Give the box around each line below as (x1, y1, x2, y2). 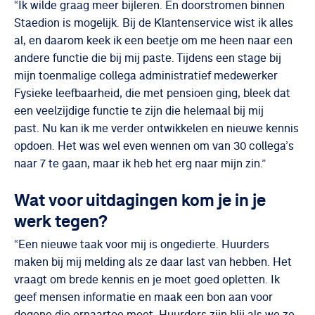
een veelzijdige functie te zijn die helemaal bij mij (14, 105, 264, 117)
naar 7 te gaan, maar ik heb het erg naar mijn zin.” (14, 157, 266, 169)
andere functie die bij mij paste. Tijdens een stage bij (14, 52, 282, 64)
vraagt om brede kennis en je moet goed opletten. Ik (14, 274, 281, 285)
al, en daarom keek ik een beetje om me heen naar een (14, 34, 293, 46)
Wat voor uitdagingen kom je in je (14, 189, 266, 211)
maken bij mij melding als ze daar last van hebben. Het (14, 256, 292, 268)
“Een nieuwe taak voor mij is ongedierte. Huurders (14, 238, 270, 250)
